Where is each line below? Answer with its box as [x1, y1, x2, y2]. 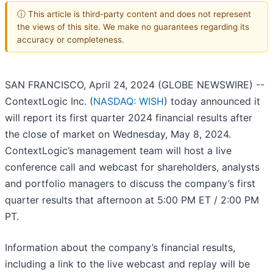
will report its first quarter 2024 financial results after [5, 112, 252, 124]
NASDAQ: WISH [93, 95, 164, 108]
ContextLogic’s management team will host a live [5, 144, 232, 157]
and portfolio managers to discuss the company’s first [5, 177, 255, 190]
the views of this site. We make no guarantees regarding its [17, 21, 249, 32]
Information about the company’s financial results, [5, 241, 235, 254]
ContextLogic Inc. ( [5, 95, 93, 108]
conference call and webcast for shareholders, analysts [5, 161, 260, 174]
